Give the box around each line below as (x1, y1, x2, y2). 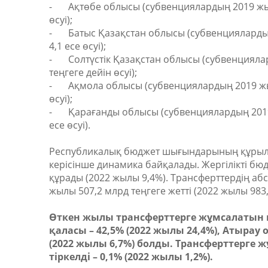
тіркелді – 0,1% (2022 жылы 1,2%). (49, 250, 213, 264)
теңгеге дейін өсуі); (49, 66, 137, 80)
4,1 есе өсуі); (49, 39, 106, 53)
